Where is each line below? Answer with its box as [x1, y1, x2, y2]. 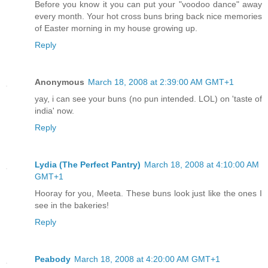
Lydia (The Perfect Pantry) [35, 160, 141, 170]
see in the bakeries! [35, 200, 109, 211]
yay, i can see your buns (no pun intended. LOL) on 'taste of [35, 94, 262, 104]
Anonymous [35, 77, 84, 87]
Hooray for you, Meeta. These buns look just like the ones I [35, 188, 262, 199]
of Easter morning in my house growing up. [35, 23, 197, 33]
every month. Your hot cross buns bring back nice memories [35, 11, 262, 22]
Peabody [35, 254, 71, 264]
